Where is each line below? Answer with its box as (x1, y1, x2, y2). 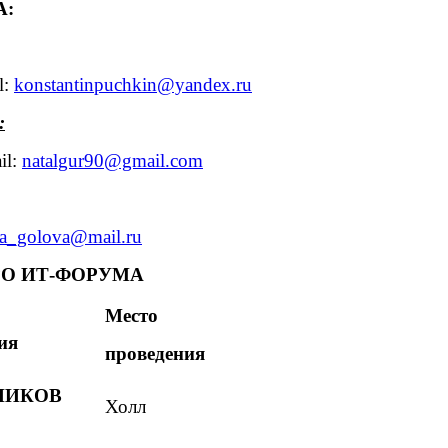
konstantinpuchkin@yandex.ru (14, 73, 252, 95)
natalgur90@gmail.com (22, 149, 203, 171)
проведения (105, 342, 205, 364)
